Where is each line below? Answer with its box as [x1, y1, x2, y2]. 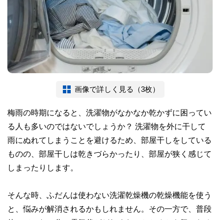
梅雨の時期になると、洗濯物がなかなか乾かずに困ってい [7, 108, 212, 116]
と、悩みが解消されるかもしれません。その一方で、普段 [7, 204, 212, 213]
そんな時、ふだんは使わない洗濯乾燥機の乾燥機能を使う [7, 191, 212, 199]
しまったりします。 [7, 163, 78, 171]
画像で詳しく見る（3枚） [74, 85, 160, 93]
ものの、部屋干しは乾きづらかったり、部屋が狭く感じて [7, 149, 212, 158]
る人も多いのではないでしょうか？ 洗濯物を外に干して [7, 122, 206, 130]
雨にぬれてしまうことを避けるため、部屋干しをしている [7, 136, 212, 144]
